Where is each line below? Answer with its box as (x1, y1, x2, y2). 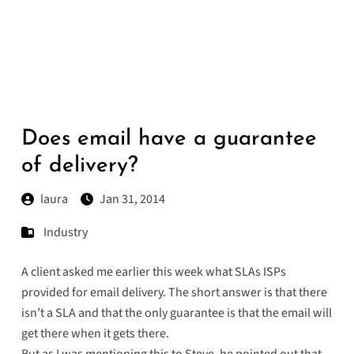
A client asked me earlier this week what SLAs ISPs (21, 263, 286, 281)
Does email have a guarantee (21, 128, 317, 151)
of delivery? (21, 155, 138, 178)
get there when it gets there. (21, 325, 169, 343)
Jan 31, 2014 (99, 190, 165, 209)
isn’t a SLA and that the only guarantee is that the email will (21, 304, 332, 322)
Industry (43, 224, 88, 242)
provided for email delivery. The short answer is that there (21, 284, 327, 302)
